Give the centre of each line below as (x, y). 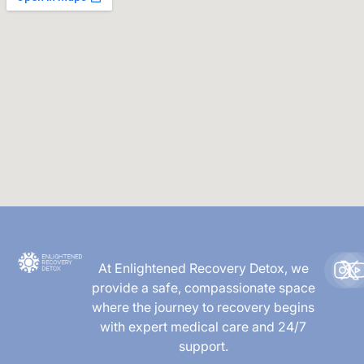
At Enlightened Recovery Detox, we (203, 268)
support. (203, 346)
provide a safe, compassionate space (203, 287)
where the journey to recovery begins (204, 307)
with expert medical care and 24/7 (204, 326)
